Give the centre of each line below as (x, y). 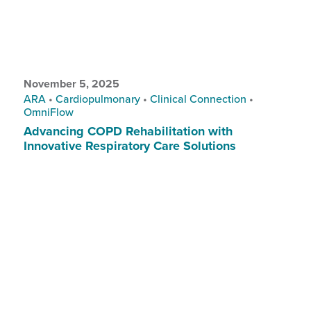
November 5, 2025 (71, 83)
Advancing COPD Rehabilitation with (128, 131)
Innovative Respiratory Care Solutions (131, 145)
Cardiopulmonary (98, 98)
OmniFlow (48, 111)
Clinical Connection (198, 98)
